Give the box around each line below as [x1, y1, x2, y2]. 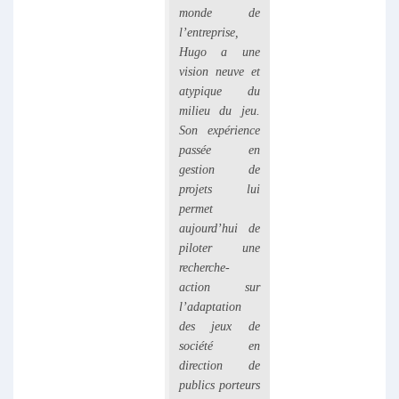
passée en [179, 143, 260, 158]
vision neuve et [179, 65, 260, 79]
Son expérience [179, 124, 260, 138]
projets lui [179, 183, 260, 197]
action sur [179, 281, 260, 295]
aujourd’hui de [179, 222, 260, 236]
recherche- [179, 261, 230, 275]
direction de [179, 359, 260, 373]
